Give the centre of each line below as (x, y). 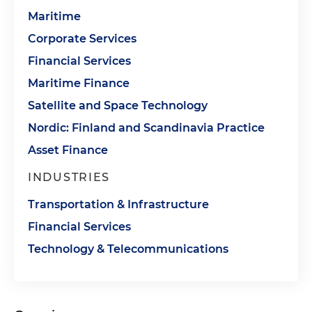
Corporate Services (82, 39)
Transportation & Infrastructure (118, 204)
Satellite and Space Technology (118, 106)
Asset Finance (68, 150)
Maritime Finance (79, 83)
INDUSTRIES (69, 177)
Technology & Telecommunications (128, 249)
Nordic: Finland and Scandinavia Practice (146, 128)
